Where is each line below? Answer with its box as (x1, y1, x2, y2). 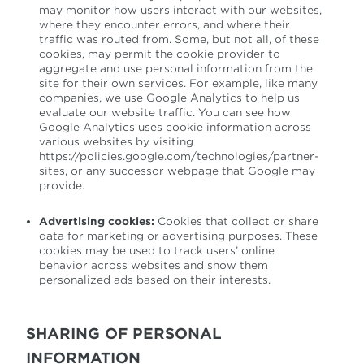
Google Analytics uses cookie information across (39, 121, 311, 133)
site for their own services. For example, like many (39, 77, 318, 89)
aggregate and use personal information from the (39, 63, 313, 75)
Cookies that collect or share (158, 215, 318, 227)
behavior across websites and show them (39, 259, 268, 271)
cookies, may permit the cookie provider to (39, 48, 280, 60)
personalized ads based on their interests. (39, 274, 271, 286)
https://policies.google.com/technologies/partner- (39, 150, 319, 162)
